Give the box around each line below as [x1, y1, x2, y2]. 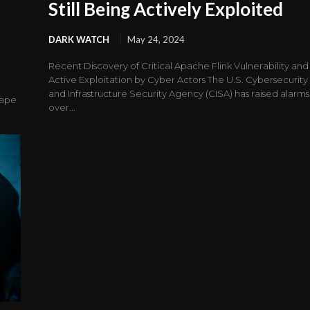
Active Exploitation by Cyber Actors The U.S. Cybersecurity [48, 74, 309, 86]
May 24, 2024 [127, 34, 185, 46]
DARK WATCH [48, 34, 110, 46]
